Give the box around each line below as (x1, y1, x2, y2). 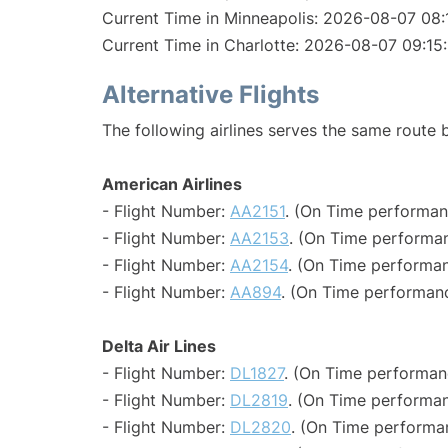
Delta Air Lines (102, 336, 216, 357)
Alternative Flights (102, 80, 319, 110)
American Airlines (102, 174, 242, 195)
